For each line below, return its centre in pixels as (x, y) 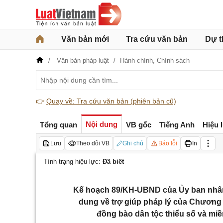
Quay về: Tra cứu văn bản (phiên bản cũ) (111, 101)
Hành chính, (138, 60)
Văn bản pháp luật (83, 60)
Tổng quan (58, 124)
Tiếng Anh (177, 124)
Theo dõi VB (93, 143)
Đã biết (113, 162)
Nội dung (102, 124)
